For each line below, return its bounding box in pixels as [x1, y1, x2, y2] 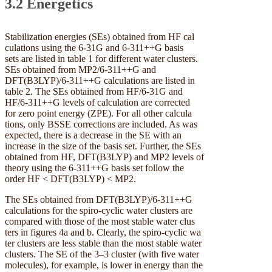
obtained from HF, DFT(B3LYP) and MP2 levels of [5, 151, 204, 162]
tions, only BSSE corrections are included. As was [5, 118, 197, 129]
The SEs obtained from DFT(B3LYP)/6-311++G [5, 194, 192, 205]
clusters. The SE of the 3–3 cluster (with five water [5, 248, 199, 259]
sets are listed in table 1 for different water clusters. [5, 53, 198, 64]
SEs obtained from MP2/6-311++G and [5, 64, 156, 75]
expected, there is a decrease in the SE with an [5, 129, 182, 140]
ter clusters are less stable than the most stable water [5, 237, 202, 248]
